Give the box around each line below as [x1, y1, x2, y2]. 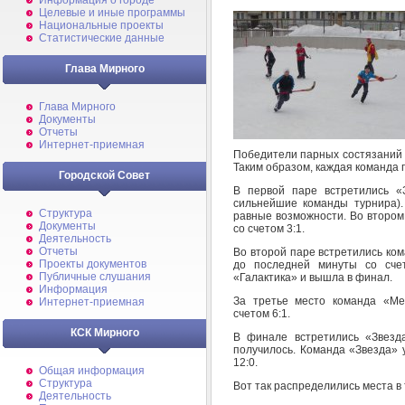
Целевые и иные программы [39, 6, 185, 19]
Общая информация [39, 364, 145, 377]
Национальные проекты [39, 19, 164, 32]
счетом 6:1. [233, 306, 290, 320]
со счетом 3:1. [233, 221, 305, 235]
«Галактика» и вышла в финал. [233, 270, 392, 284]
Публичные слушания [39, 270, 151, 283]
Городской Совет [59, 169, 150, 182]
